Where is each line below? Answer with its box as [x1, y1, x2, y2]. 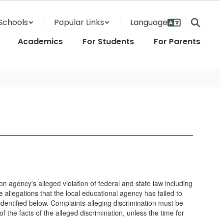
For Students [82, 36, 134, 47]
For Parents [154, 36, 200, 47]
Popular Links [54, 17, 104, 28]
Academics [18, 36, 63, 47]
